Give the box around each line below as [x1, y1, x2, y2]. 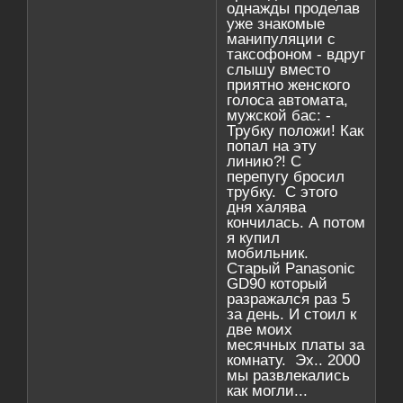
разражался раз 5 [227, 291, 351, 309]
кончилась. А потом [227, 214, 366, 232]
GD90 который [227, 275, 328, 293]
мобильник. [227, 245, 309, 263]
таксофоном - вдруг [227, 46, 366, 64]
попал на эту [227, 138, 318, 156]
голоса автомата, [227, 92, 349, 110]
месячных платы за [227, 336, 365, 354]
